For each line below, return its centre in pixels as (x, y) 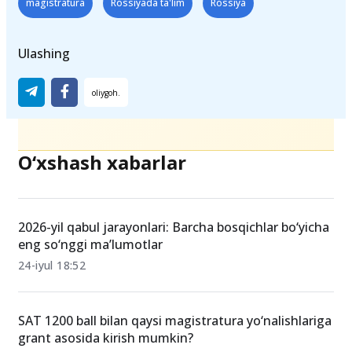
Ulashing (44, 107)
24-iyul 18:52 (52, 319)
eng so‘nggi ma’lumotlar (90, 298)
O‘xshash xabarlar (102, 216)
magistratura (55, 57)
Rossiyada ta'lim (148, 57)
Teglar (37, 18)
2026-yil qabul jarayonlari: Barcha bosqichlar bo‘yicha (174, 281)
